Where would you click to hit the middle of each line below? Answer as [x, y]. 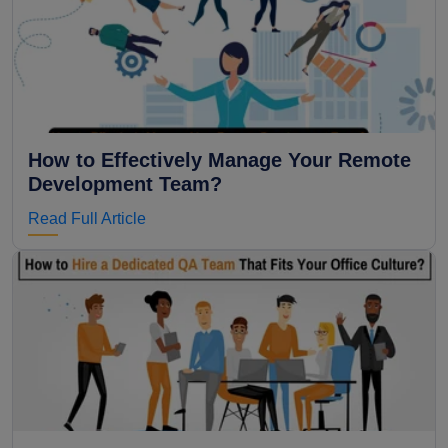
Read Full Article [87, 219]
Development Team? [125, 184]
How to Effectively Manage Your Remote [219, 160]
